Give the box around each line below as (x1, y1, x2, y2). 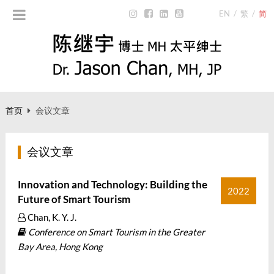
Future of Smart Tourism (17, 193, 130, 206)
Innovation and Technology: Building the (17, 178, 207, 191)
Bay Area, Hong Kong (17, 241, 103, 252)
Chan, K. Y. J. (25, 212, 76, 223)
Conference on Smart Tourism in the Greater (26, 226, 205, 237)
